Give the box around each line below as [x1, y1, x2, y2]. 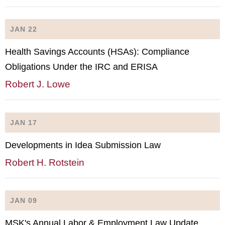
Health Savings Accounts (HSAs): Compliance [5, 47, 189, 57]
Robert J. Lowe [5, 79, 70, 89]
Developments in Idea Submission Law [5, 140, 161, 150]
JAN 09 [10, 196, 37, 204]
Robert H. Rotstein [5, 157, 84, 168]
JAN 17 [10, 118, 37, 127]
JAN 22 [10, 25, 37, 33]
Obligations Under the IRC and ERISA [5, 62, 158, 72]
